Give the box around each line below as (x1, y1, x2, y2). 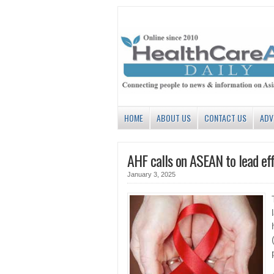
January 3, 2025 (127, 171, 176, 179)
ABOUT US (157, 111, 191, 125)
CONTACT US (204, 111, 246, 125)
